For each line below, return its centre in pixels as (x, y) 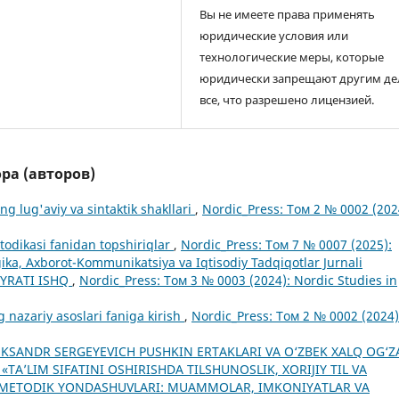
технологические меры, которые (292, 57)
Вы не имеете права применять (288, 15)
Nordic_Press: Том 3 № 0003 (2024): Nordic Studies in (238, 281)
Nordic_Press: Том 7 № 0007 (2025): (286, 245)
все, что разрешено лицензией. (287, 100)
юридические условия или (274, 36)
